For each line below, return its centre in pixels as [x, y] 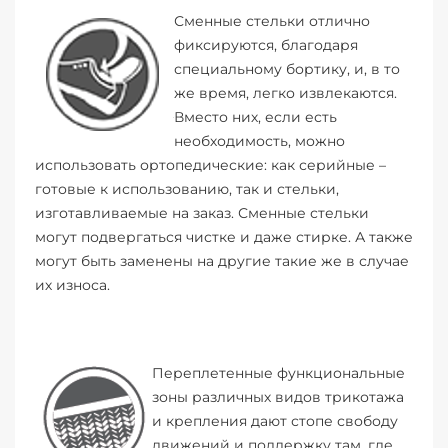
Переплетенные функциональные [278, 373]
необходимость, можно [259, 141]
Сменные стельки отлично [272, 21]
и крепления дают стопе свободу [275, 421]
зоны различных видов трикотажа [278, 397]
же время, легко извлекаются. [285, 93]
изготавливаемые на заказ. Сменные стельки [202, 213]
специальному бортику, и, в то [287, 69]
